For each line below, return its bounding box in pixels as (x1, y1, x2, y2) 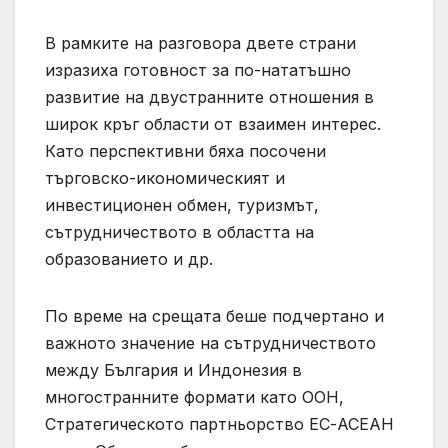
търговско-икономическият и (45, 168, 285, 189)
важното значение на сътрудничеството (45, 333, 376, 354)
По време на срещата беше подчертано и (45, 306, 384, 327)
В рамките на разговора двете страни (45, 33, 356, 54)
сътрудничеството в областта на (45, 222, 314, 243)
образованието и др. (45, 249, 213, 270)
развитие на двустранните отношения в (45, 87, 374, 108)
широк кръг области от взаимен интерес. (45, 114, 381, 135)
